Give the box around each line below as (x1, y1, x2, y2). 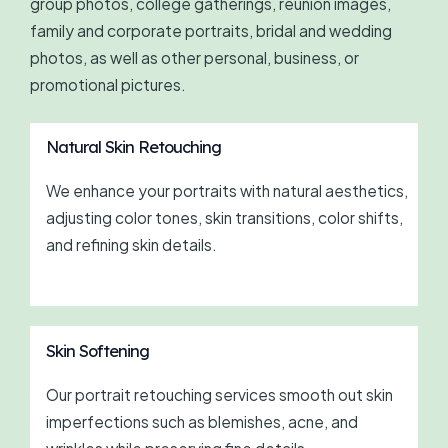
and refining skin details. (45, 235, 217, 255)
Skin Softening (45, 340, 149, 361)
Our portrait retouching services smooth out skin (45, 384, 393, 404)
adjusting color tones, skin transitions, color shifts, (45, 208, 403, 228)
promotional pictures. (30, 74, 186, 94)
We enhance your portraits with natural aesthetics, (45, 181, 408, 201)
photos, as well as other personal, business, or (30, 47, 359, 67)
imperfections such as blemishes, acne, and (45, 411, 358, 431)
